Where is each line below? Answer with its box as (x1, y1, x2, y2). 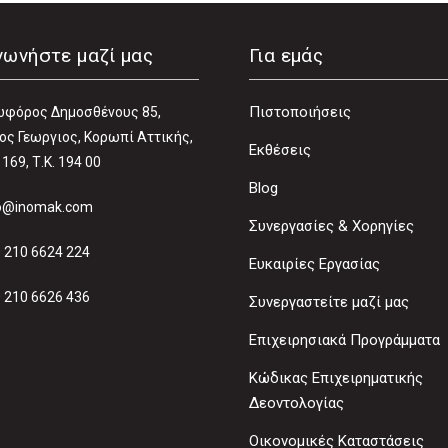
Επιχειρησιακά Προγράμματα (249, 330, 440, 349)
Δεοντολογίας (249, 393, 344, 412)
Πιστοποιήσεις (249, 102, 351, 121)
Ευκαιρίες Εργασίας (249, 254, 380, 273)
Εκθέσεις (249, 140, 311, 159)
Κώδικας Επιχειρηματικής (249, 368, 423, 387)
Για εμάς (249, 43, 324, 67)
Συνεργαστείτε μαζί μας (249, 292, 409, 311)
